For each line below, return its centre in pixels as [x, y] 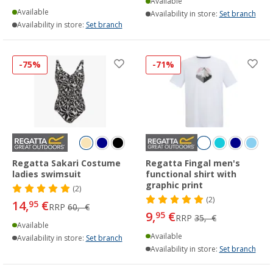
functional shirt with [191, 175]
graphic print [174, 186]
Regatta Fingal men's [193, 164]
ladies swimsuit [47, 175]
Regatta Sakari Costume [66, 164]
